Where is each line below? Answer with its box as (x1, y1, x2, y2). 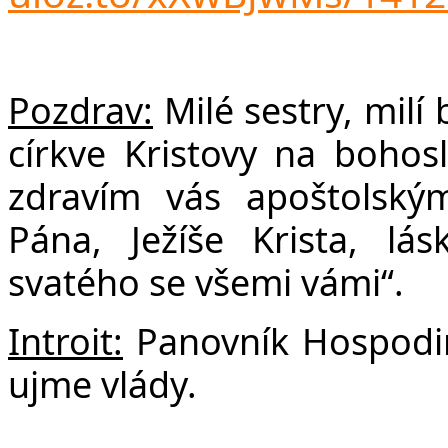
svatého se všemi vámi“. (8, 257, 404, 306)
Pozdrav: (8, 85, 153, 134)
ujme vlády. (8, 359, 197, 408)
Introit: (8, 316, 123, 365)
